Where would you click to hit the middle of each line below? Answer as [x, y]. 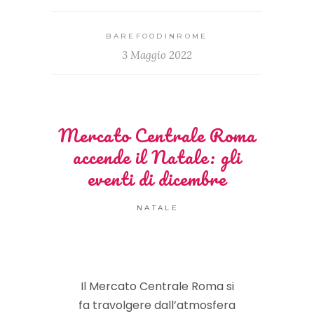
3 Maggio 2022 [157, 55]
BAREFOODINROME [157, 36]
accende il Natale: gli [157, 157]
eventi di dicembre [157, 178]
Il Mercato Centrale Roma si [157, 286]
